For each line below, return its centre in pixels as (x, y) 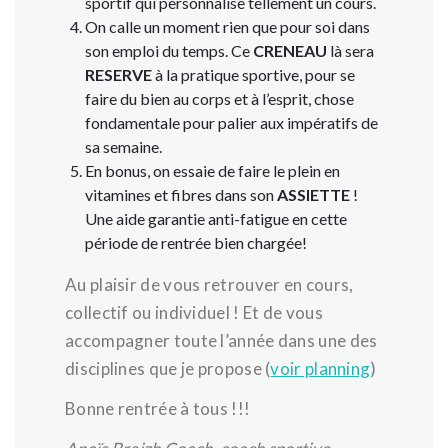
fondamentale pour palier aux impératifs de (231, 122)
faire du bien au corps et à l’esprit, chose (219, 98)
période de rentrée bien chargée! (196, 242)
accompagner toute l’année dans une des (221, 340)
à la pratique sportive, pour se (253, 74)
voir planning (320, 368)
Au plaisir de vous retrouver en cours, (209, 284)
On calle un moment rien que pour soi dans (227, 26)
